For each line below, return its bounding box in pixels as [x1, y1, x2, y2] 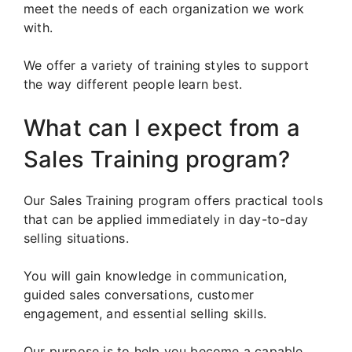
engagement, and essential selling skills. [24, 306, 267, 322]
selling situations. [24, 230, 129, 247]
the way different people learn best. [24, 76, 243, 93]
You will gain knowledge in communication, [24, 268, 288, 284]
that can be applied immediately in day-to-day [24, 211, 309, 228]
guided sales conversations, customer [24, 287, 255, 303]
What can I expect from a [24, 114, 300, 142]
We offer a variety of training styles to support [24, 57, 310, 74]
